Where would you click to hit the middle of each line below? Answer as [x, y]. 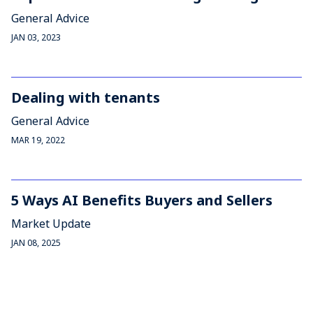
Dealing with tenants [86, 97]
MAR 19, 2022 [38, 140]
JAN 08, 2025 [36, 243]
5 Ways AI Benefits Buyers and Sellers [142, 200]
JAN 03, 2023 [36, 37]
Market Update [51, 224]
